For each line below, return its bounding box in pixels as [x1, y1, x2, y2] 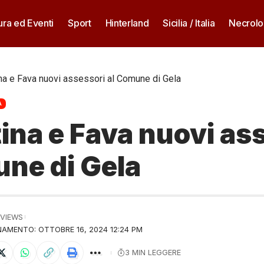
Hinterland [105, 17, 149, 29]
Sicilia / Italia [163, 17, 215, 29]
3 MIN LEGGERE [125, 248, 181, 258]
